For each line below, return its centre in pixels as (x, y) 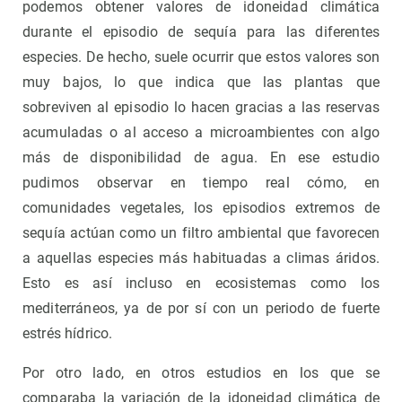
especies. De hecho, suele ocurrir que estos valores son (201, 57)
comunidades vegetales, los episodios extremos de (201, 208)
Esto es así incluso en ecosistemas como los (201, 284)
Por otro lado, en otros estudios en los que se (201, 373)
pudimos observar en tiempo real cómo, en (201, 183)
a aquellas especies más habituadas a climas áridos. (201, 258)
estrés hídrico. (68, 334)
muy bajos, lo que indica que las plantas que (201, 83)
